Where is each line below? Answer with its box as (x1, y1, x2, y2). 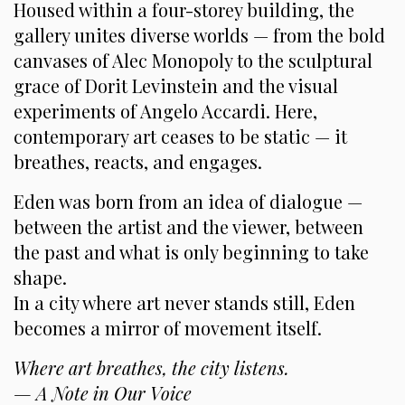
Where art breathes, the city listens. (14, 354, 289, 380)
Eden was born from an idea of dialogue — (14, 188, 363, 213)
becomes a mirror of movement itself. (14, 315, 322, 340)
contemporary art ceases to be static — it (14, 123, 347, 148)
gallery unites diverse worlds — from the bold (14, 22, 385, 47)
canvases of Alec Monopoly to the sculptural (14, 47, 372, 72)
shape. (14, 264, 67, 289)
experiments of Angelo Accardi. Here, (14, 98, 317, 123)
